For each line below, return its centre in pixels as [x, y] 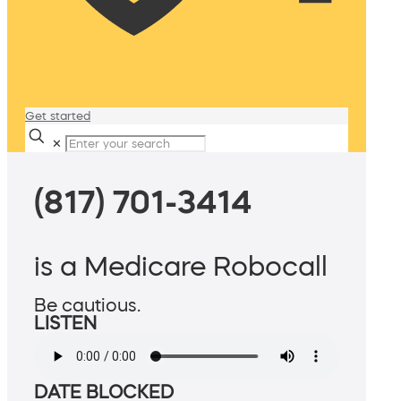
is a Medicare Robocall [181, 266]
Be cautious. [87, 306]
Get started [58, 116]
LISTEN [65, 324]
